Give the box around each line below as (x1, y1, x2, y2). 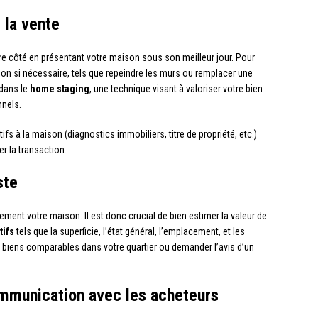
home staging (30, 83, 89, 95)
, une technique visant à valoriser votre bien (89, 83, 263, 95)
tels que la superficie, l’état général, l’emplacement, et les (14, 226, 245, 238)
